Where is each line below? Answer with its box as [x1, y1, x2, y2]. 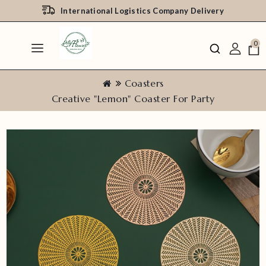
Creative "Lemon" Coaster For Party [51, 93, 215, 104]
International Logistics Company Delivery [61, 6, 224, 15]
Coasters [124, 77, 164, 89]
